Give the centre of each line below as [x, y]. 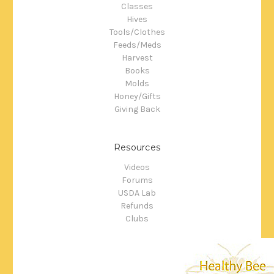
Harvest [137, 58]
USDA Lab [137, 193]
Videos [137, 168]
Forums [137, 180]
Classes [137, 7]
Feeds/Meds [137, 45]
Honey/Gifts [137, 97]
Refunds [137, 206]
